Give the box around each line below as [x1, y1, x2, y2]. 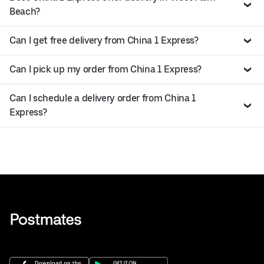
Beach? [9, 6, 41, 18]
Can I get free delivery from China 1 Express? [9, 35, 199, 47]
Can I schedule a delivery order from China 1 [9, 93, 196, 104]
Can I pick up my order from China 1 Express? [9, 64, 202, 75]
